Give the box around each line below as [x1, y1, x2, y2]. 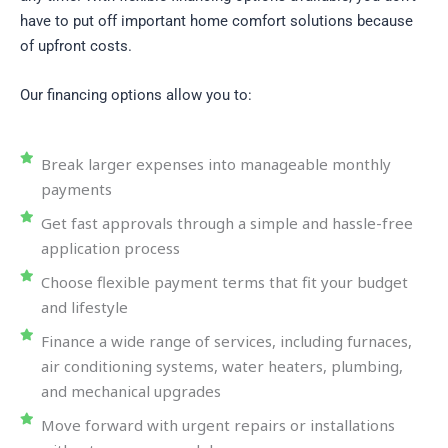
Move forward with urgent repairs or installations [41, 414, 395, 435]
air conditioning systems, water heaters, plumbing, [41, 355, 403, 376]
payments [41, 178, 112, 199]
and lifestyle [41, 296, 128, 317]
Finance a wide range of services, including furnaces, [41, 330, 412, 351]
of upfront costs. [20, 36, 132, 55]
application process [41, 237, 180, 258]
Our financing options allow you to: [20, 85, 252, 104]
